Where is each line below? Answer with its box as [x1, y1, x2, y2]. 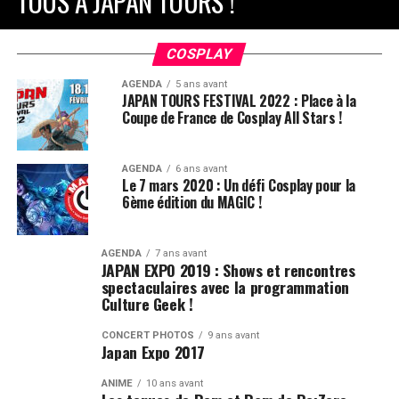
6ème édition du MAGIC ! [121, 191, 262, 213]
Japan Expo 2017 [101, 340, 205, 363]
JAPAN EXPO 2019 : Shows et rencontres [101, 258, 355, 281]
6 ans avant [175, 163, 227, 175]
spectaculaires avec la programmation [101, 275, 349, 298]
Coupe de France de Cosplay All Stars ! [121, 107, 342, 128]
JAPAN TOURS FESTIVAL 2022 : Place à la [121, 90, 356, 111]
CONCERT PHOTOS [101, 330, 194, 341]
